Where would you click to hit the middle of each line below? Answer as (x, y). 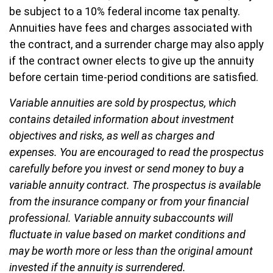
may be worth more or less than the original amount (131, 251)
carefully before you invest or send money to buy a (127, 168)
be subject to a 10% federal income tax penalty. (125, 11)
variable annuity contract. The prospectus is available (135, 185)
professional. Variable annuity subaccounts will (121, 218)
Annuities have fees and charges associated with (131, 28)
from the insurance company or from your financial (129, 201)
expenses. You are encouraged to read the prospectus (136, 152)
